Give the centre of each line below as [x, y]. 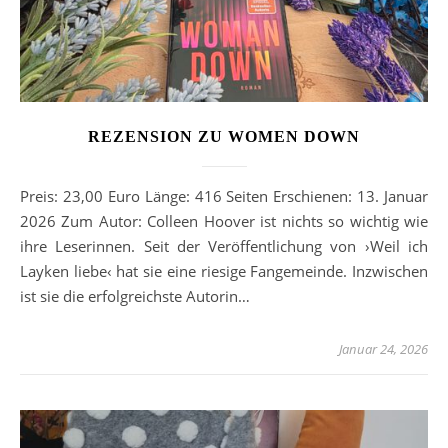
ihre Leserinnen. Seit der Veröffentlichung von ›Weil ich [224, 246]
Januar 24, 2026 [383, 349]
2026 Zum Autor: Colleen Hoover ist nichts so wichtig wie [224, 221]
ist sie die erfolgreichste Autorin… [135, 296]
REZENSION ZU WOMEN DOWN [224, 137]
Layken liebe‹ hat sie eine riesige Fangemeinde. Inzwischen [224, 271]
